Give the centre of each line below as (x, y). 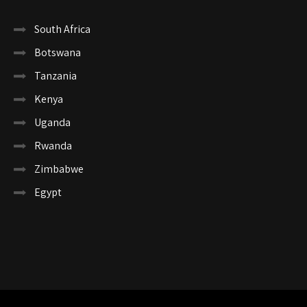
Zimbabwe (59, 169)
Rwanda (53, 145)
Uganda (52, 122)
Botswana (58, 52)
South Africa (62, 29)
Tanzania (56, 75)
